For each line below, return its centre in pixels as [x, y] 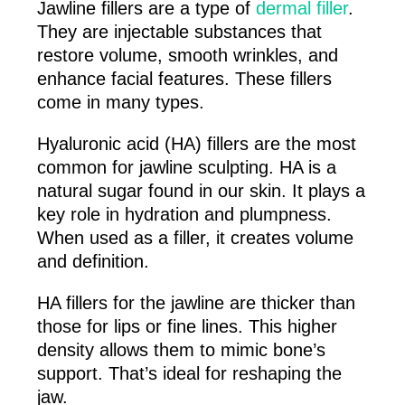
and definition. [93, 262]
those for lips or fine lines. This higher [187, 327]
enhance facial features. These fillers [184, 79]
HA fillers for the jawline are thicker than [196, 303]
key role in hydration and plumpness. [184, 215]
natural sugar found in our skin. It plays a [201, 191]
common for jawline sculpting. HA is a [186, 168]
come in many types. [120, 103]
